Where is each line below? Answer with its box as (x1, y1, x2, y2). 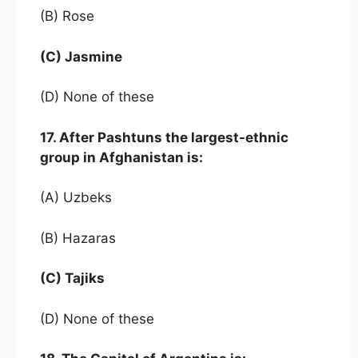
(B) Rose (40, 8, 94, 25)
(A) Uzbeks (40, 189, 116, 206)
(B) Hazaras (40, 229, 116, 246)
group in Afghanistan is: (40, 149, 203, 165)
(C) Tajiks (40, 270, 108, 287)
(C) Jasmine (40, 48, 122, 65)
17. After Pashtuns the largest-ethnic (40, 129, 288, 145)
